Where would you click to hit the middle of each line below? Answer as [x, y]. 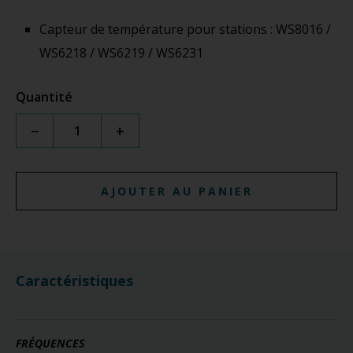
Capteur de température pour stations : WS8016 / [185, 29]
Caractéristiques [74, 280]
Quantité [44, 97]
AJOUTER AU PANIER [176, 191]
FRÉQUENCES [50, 343]
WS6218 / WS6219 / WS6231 [121, 52]
